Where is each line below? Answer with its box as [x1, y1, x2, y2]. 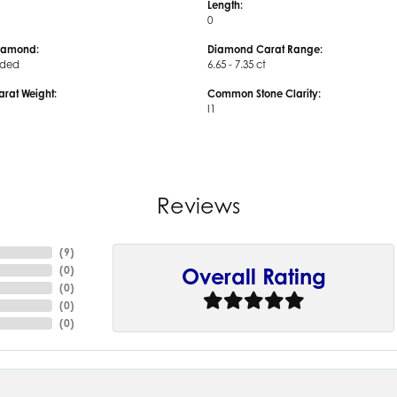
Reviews [157, 192, 240, 219]
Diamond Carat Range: [207, 43, 323, 56]
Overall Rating [181, 262, 326, 290]
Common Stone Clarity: [207, 87, 321, 100]
